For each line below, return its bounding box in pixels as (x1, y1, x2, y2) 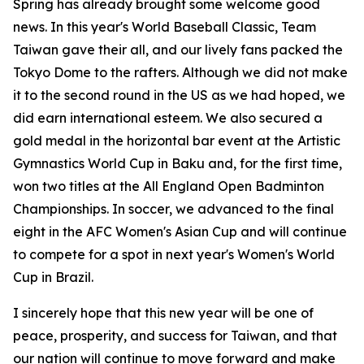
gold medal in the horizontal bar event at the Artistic (13, 132, 340, 149)
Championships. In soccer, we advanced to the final (13, 201, 334, 217)
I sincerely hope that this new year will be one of (13, 305, 314, 321)
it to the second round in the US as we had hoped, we (13, 87, 345, 103)
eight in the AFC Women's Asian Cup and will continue (13, 223, 347, 240)
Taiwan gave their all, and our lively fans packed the (13, 41, 343, 58)
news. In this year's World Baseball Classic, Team (13, 19, 316, 35)
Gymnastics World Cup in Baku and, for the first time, (13, 155, 342, 171)
